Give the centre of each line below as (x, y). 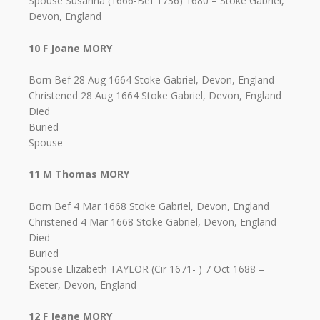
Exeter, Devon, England (82, 284)
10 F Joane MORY (70, 48)
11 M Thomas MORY (79, 174)
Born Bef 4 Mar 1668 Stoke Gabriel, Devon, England (149, 206)
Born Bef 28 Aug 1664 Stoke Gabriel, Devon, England (151, 79)
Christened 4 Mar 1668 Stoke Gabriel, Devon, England (152, 221)
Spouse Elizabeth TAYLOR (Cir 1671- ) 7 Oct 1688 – (146, 269)
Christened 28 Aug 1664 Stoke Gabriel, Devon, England (155, 95)
